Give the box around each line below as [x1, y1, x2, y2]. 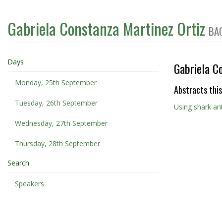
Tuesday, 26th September [15, 98, 98, 108]
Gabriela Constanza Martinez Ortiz [7, 17, 209, 40]
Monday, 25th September [15, 78, 97, 87]
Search [7, 158, 29, 167]
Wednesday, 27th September [15, 118, 108, 128]
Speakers [15, 179, 44, 188]
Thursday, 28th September [15, 139, 100, 148]
